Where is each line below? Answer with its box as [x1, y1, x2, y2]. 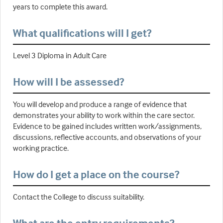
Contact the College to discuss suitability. [13, 192, 144, 202]
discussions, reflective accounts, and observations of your [13, 132, 201, 142]
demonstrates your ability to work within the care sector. [13, 110, 195, 120]
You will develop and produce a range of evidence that [13, 99, 187, 110]
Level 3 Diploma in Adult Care [13, 50, 107, 61]
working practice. [13, 143, 69, 153]
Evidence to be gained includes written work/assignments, [13, 121, 202, 131]
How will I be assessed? [13, 75, 124, 89]
